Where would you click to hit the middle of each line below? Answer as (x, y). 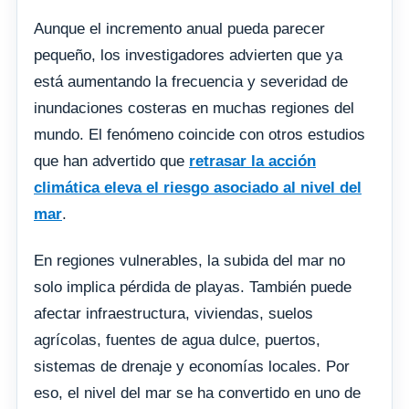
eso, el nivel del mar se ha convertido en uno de (197, 393)
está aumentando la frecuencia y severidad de (191, 81)
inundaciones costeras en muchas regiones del (194, 108)
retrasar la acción (252, 161)
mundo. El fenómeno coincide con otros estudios (199, 134)
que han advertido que (111, 161)
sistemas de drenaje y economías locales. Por (192, 366)
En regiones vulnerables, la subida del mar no (189, 260)
